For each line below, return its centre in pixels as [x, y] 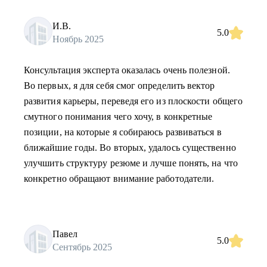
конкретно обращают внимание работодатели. [119, 178]
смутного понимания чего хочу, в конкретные [118, 117]
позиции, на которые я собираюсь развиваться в [123, 132]
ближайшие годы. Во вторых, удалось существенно [130, 148]
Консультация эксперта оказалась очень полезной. [127, 70]
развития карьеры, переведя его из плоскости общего [133, 101]
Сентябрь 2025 [82, 247]
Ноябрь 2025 [78, 39]
